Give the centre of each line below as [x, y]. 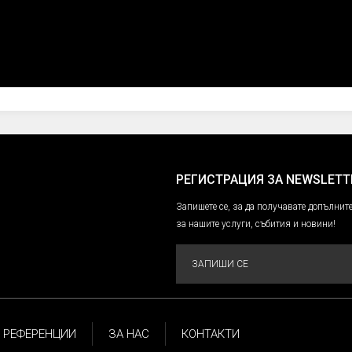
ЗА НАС [129, 334]
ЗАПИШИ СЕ [220, 264]
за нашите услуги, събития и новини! [256, 224]
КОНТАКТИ [211, 334]
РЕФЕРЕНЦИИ [40, 334]
